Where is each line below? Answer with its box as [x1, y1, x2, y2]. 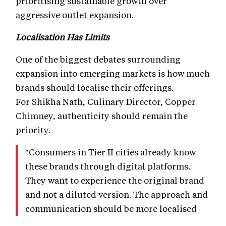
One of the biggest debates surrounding [16, 53, 181, 65]
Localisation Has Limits [16, 31, 109, 42]
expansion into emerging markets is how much [16, 67, 210, 79]
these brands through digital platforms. [25, 160, 190, 172]
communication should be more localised [25, 202, 197, 214]
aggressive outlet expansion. [16, 9, 134, 20]
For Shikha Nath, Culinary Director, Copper [16, 95, 196, 107]
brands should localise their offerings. [16, 81, 174, 93]
